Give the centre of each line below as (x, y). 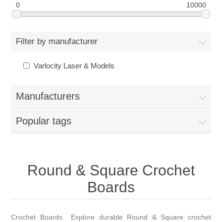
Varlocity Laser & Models (74, 66)
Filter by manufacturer (57, 42)
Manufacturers (48, 96)
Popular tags (44, 121)
